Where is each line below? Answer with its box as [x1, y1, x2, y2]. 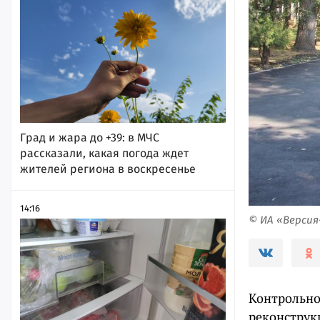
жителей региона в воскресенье [20, 161, 196, 176]
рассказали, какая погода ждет [20, 146, 189, 160]
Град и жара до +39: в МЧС [20, 130, 159, 144]
